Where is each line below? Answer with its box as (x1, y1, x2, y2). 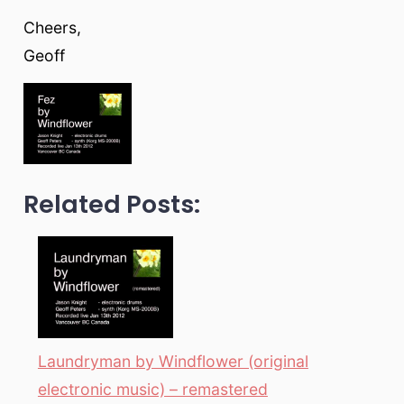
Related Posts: (23, 187, 200, 221)
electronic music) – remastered (37, 379, 268, 399)
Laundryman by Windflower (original (37, 351, 308, 371)
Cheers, (23, 17, 81, 37)
